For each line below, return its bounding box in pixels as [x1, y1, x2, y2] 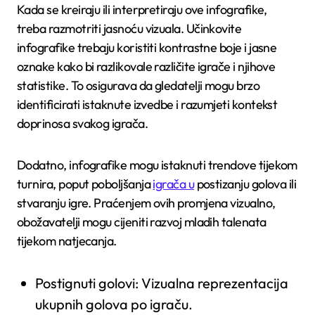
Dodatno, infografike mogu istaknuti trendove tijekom [17, 157, 297, 174]
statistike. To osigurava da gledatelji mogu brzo [17, 77, 260, 94]
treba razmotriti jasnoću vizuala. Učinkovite [17, 20, 242, 37]
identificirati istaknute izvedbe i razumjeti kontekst [17, 96, 278, 113]
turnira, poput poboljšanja [17, 176, 153, 193]
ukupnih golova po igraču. [34, 295, 193, 314]
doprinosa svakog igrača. [17, 115, 148, 132]
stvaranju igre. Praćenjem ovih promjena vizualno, [17, 195, 276, 212]
